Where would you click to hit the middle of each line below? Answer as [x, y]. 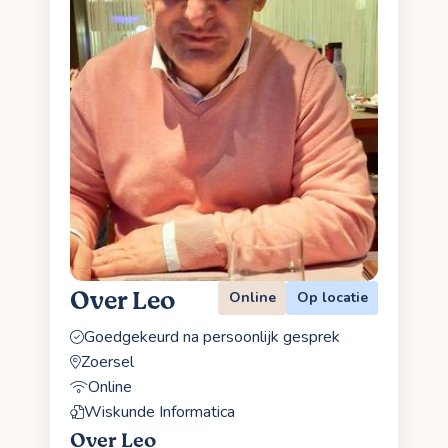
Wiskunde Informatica [159, 411]
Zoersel [107, 361]
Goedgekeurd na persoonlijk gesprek [212, 336]
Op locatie [332, 298]
